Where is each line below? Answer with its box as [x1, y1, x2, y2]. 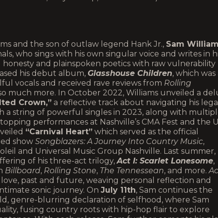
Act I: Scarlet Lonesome [117, 156, 213, 165]
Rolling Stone [44, 166, 96, 175]
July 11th [101, 185, 136, 195]
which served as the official [92, 127, 199, 136]
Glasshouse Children [88, 69, 172, 78]
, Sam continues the [136, 185, 213, 195]
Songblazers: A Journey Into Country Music [35, 137, 203, 146]
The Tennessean [100, 166, 164, 175]
